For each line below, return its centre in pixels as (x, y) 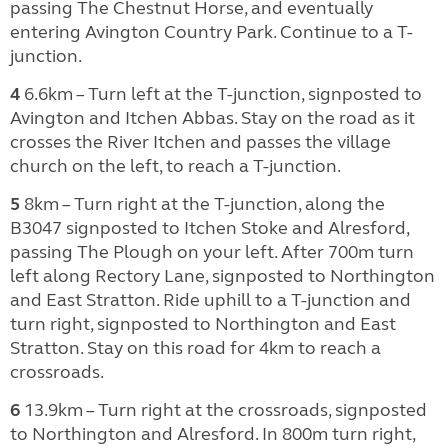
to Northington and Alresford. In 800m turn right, (212, 433)
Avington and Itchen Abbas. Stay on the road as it (212, 117)
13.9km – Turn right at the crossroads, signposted (223, 409)
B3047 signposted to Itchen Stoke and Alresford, (209, 227)
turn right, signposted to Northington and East (203, 323)
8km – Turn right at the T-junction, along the (202, 203)
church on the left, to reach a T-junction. (175, 165)
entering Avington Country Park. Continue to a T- (211, 31)
